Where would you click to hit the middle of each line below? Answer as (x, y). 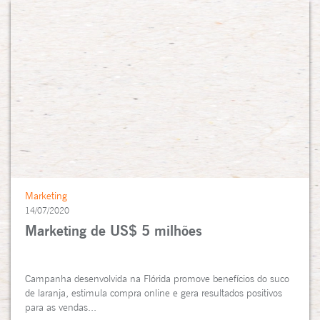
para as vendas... (61, 307)
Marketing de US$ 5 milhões (114, 230)
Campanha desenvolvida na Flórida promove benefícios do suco (157, 278)
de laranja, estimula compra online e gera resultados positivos (154, 292)
